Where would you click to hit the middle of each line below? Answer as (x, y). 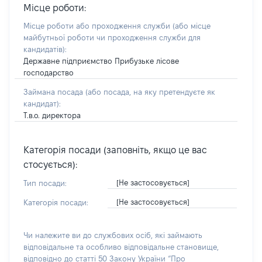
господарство (49, 73)
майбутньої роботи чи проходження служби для (112, 37)
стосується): (50, 165)
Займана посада (54, 92)
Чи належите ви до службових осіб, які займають (113, 235)
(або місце (192, 26)
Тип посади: (45, 183)
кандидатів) (44, 49)
